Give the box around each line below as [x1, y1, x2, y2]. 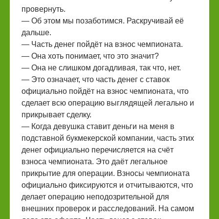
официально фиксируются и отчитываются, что [22, 181, 193, 189]
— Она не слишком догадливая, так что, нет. [22, 64, 181, 72]
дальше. [22, 28, 51, 37]
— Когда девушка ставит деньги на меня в [22, 122, 175, 131]
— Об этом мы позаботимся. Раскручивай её [22, 17, 184, 25]
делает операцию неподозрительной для [22, 193, 169, 201]
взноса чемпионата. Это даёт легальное [22, 157, 168, 166]
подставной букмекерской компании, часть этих [22, 134, 194, 142]
